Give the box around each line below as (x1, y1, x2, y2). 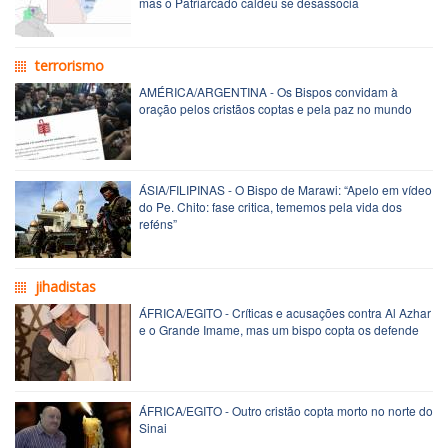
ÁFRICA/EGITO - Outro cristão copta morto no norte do (139, 401, 433, 419)
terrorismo (35, 55, 104, 75)
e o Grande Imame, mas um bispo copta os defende (139, 320, 419, 338)
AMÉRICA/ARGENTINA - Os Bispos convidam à (139, 82, 398, 100)
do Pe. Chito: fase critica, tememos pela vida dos (139, 197, 402, 215)
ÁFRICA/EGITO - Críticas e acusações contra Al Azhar (139, 303, 431, 321)
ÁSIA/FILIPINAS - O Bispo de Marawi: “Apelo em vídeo (139, 180, 432, 198)
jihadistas (35, 276, 96, 296)
